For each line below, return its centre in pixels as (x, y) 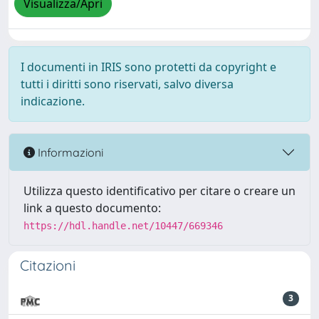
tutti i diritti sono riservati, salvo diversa (127, 84)
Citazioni (48, 266)
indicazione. (53, 101)
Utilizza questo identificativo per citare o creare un (159, 191)
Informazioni (69, 152)
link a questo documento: (92, 208)
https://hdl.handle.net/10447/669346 (123, 226)
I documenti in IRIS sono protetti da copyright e (148, 67)
